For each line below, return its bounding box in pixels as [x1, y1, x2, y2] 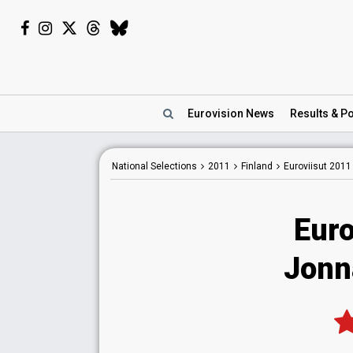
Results [290, 107, 329, 120]
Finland [241, 161, 273, 172]
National [112, 161, 148, 172]
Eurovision [188, 107, 246, 120]
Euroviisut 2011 [284, 161, 351, 172]
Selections [148, 161, 197, 172]
